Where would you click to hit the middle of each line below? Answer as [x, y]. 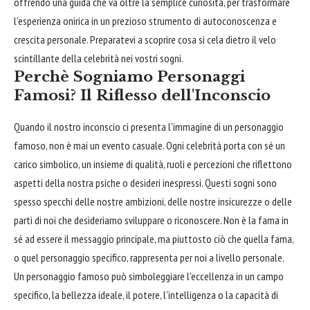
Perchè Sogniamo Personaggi [129, 77]
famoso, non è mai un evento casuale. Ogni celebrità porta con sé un [149, 145]
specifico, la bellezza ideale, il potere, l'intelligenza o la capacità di [146, 294]
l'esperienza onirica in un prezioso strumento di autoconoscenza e [145, 21]
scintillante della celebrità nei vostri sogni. [99, 58]
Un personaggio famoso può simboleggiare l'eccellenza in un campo [149, 276]
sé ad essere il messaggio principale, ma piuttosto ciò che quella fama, [154, 238]
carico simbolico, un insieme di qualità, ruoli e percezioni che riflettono [153, 164]
